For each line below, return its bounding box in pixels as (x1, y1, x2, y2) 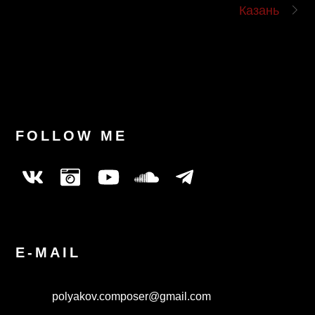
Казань (239, 2, 280, 18)
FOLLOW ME (15, 128, 128, 144)
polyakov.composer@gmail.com (49, 290, 212, 302)
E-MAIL (15, 245, 82, 261)
